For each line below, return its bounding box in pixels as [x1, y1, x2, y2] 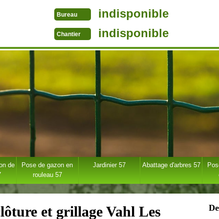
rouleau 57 [32, 171, 62, 178]
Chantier [57, 31, 81, 38]
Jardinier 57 [92, 161, 126, 169]
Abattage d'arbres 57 [142, 161, 200, 169]
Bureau [57, 11, 77, 19]
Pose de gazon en [22, 161, 73, 169]
